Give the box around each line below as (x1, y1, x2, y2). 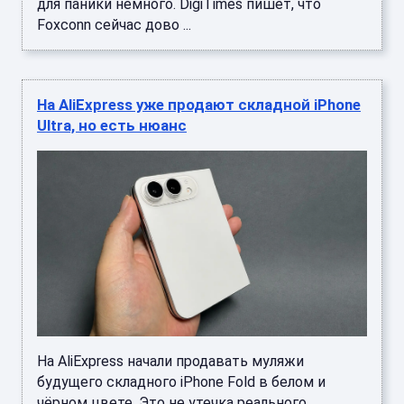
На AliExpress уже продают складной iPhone (37, 95, 361, 114)
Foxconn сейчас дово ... (37, 15, 191, 33)
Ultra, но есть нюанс (37, 115, 187, 134)
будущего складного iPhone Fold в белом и (37, 372, 326, 390)
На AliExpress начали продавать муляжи (37, 352, 304, 370)
